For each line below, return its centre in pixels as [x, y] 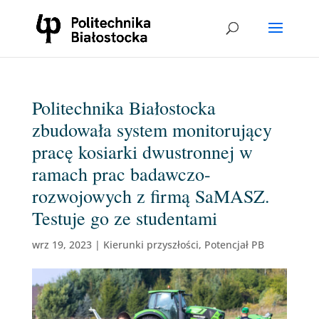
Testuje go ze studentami [124, 218]
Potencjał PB [234, 245]
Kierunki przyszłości [151, 245]
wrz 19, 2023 [62, 245]
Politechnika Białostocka [124, 108]
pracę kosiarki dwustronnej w [142, 152]
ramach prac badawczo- [121, 174]
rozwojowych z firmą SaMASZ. [151, 196]
